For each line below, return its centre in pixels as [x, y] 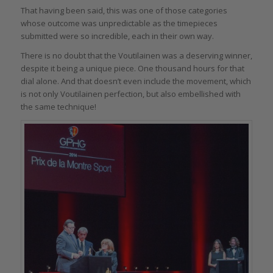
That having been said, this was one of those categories [124, 11]
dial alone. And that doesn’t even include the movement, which [136, 81]
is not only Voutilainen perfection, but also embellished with [130, 94]
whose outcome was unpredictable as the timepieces [119, 23]
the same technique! [58, 107]
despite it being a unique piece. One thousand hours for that [132, 69]
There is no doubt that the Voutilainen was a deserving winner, [136, 56]
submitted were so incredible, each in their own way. [117, 36]
